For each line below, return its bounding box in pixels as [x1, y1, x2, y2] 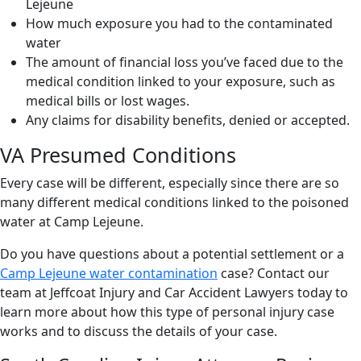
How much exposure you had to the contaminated [26, 15, 333, 32]
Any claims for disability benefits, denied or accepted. [26, 111, 350, 129]
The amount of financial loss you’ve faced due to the [26, 53, 343, 71]
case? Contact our [218, 264, 330, 282]
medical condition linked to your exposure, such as [26, 73, 335, 90]
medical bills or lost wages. [26, 92, 189, 110]
